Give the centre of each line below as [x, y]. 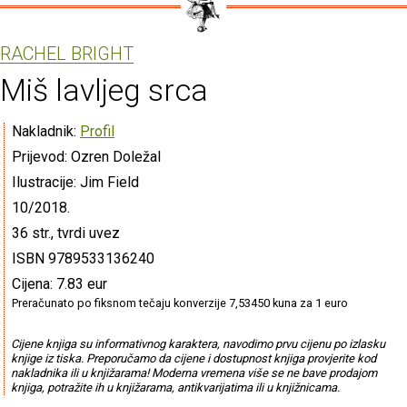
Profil [97, 131]
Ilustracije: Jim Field [75, 182]
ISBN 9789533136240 [83, 258]
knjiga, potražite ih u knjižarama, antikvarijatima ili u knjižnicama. [175, 387]
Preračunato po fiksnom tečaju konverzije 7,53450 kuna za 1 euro [180, 303]
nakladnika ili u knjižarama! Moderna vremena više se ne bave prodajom [194, 372]
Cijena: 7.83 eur [60, 283]
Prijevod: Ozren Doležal [86, 156]
